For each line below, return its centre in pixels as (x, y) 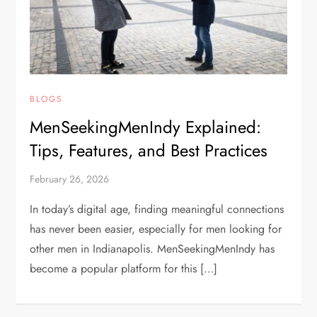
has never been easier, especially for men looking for (156, 229)
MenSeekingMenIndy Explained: (146, 127)
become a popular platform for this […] (124, 269)
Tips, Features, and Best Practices (149, 151)
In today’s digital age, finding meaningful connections (157, 209)
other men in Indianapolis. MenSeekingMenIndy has (152, 249)
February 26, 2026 (70, 179)
